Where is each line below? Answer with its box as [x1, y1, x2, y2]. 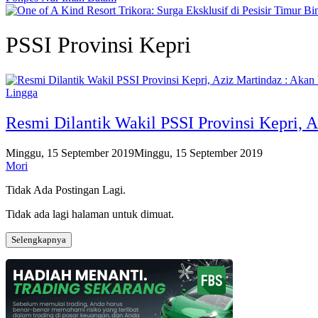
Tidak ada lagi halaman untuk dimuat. [6, 207, 174, 220]
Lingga [6, 86, 38, 99]
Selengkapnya [11, 234, 66, 245]
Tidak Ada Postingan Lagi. [6, 183, 126, 196]
